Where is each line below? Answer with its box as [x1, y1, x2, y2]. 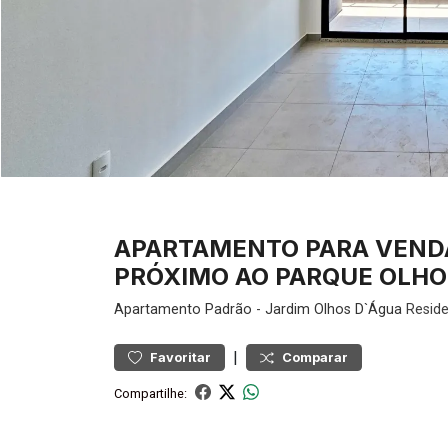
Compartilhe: [114, 385, 187, 401]
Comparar [282, 350, 348, 365]
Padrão [205, 301, 252, 318]
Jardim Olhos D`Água [265, 301, 402, 318]
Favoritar [150, 350, 211, 365]
